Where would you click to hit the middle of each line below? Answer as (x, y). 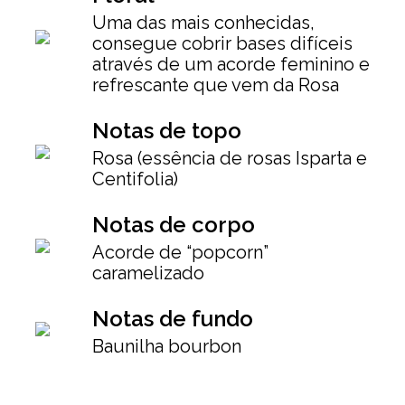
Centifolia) (135, 179)
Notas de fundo (173, 318)
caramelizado (148, 273)
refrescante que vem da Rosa (216, 85)
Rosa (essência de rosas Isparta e (230, 158)
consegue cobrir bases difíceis (222, 43)
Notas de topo (167, 130)
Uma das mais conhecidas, (203, 22)
